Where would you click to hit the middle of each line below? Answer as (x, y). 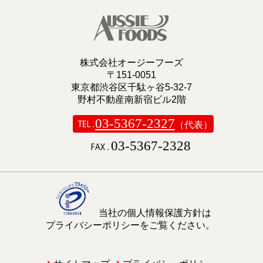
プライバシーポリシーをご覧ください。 (130, 225)
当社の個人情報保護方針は (155, 213)
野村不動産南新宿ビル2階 (131, 100)
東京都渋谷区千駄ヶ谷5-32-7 (131, 87)
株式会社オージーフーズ (131, 63)
